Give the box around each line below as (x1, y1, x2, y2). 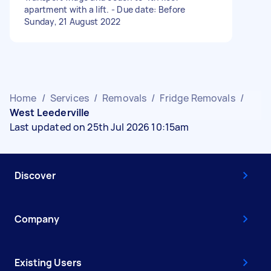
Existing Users (15, 255, 82, 269)
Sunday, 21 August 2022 (24, 15, 121, 27)
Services (50, 91, 89, 105)
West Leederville (10, 105, 90, 119)
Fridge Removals (160, 91, 235, 105)
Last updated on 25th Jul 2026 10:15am (10, 120, 189, 134)
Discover (15, 168, 56, 182)
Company (15, 212, 59, 226)
